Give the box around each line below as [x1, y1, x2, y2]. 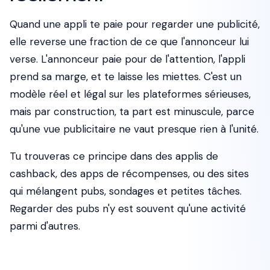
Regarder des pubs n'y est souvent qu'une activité [10, 202, 246, 215]
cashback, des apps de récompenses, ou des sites [10, 167, 249, 180]
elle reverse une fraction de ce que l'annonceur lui [10, 35, 249, 48]
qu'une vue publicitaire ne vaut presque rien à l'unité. [10, 122, 259, 136]
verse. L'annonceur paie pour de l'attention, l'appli [10, 52, 245, 66]
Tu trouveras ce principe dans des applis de [10, 149, 218, 163]
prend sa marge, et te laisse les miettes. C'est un [10, 70, 242, 83]
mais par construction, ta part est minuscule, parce [10, 105, 254, 118]
